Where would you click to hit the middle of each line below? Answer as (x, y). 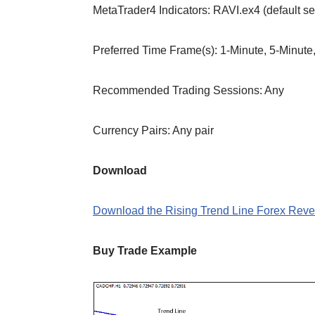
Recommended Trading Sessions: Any (188, 90)
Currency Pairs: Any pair (153, 130)
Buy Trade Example (145, 250)
